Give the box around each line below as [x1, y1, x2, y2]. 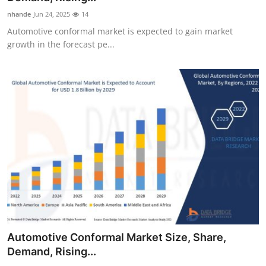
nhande [7, 9, 31, 18]
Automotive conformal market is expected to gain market [7, 25, 233, 37]
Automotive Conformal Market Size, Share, [7, 231, 226, 244]
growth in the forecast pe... [7, 38, 115, 50]
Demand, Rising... [7, 245, 96, 258]
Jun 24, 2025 [33, 9, 70, 18]
